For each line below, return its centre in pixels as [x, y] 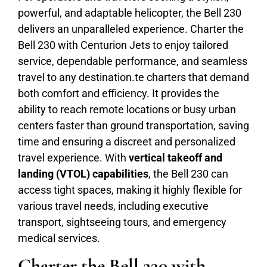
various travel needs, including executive [113, 206]
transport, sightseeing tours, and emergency [122, 222]
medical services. [59, 238]
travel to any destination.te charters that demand [133, 77]
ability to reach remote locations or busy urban [127, 109]
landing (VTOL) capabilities [83, 173]
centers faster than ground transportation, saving [133, 125]
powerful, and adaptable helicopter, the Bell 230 [130, 13]
